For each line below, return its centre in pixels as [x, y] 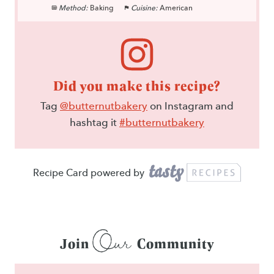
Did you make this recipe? [137, 85]
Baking [102, 8]
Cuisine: [144, 8]
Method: [74, 8]
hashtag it [94, 122]
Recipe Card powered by [89, 173]
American [176, 8]
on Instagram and [191, 106]
